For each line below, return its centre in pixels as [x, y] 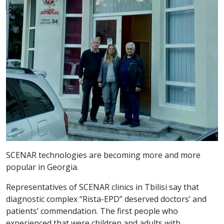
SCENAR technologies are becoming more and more [103, 155]
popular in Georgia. [42, 167]
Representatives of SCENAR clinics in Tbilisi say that [102, 187]
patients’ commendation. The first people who [92, 211]
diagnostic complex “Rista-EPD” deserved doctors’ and [106, 199]
